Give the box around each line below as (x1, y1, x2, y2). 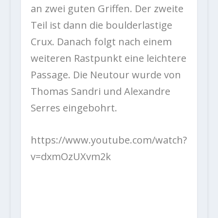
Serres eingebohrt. (30, 101, 117, 115)
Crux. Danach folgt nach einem (30, 35, 172, 49)
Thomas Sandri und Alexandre (30, 85, 170, 98)
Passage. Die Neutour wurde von (30, 68, 181, 82)
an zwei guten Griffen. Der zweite (30, 2, 183, 16)
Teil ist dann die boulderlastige (30, 18, 172, 32)
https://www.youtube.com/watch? (30, 133, 187, 147)
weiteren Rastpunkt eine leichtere (30, 52, 186, 65)
